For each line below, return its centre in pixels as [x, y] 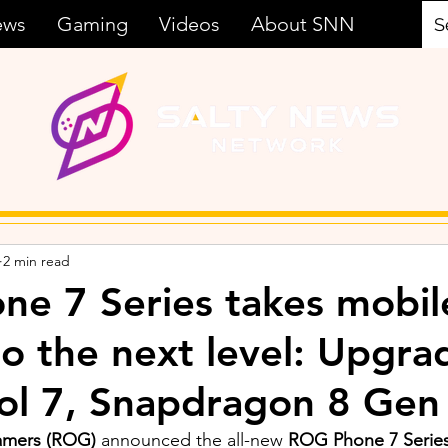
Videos [189, 24]
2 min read [36, 260]
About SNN [303, 24]
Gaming [92, 24]
